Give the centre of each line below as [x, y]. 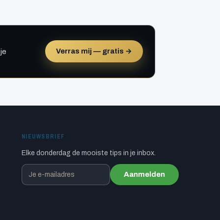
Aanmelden [144, 174]
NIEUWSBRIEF [43, 136]
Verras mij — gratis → [94, 51]
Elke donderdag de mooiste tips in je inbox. [88, 153]
